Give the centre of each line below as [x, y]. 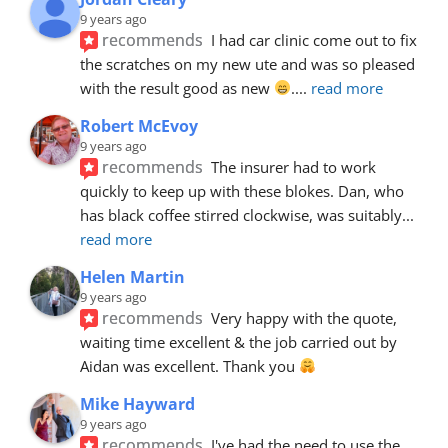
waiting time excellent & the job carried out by [238, 341]
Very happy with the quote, [304, 317]
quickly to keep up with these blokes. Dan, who [242, 190]
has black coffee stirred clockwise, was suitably [241, 214]
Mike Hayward [137, 403]
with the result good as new [177, 87]
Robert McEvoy [139, 125]
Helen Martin [132, 276]
